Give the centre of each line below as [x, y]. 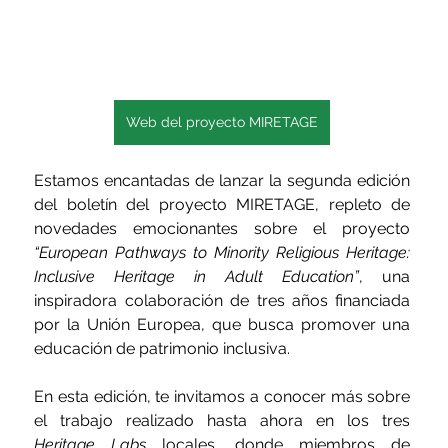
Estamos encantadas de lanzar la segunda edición [222, 181]
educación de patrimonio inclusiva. [162, 349]
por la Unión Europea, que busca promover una [222, 325]
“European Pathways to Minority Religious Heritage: [222, 253]
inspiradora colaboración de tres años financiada [222, 301]
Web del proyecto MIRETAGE [222, 122]
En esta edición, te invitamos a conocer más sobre [222, 397]
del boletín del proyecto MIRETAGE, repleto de [222, 205]
